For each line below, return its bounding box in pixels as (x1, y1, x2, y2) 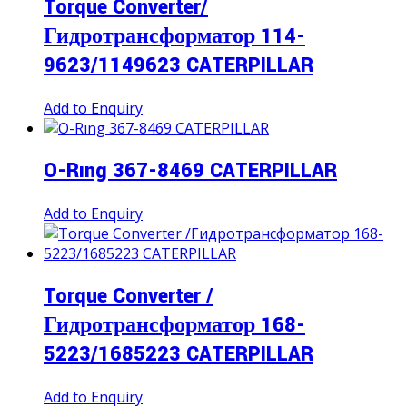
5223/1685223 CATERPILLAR (44, 340, 313, 370)
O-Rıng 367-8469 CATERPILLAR (44, 156, 337, 186)
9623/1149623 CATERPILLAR (44, 51, 313, 81)
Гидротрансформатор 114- (44, 22, 305, 52)
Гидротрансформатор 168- (44, 311, 305, 341)
